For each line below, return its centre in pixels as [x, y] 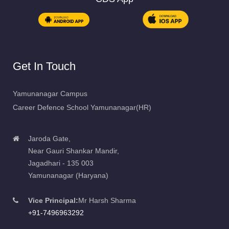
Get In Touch [44, 66]
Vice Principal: [53, 200]
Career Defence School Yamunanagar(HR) [82, 107]
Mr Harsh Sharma [107, 200]
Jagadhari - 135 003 [61, 163]
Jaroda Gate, [49, 138]
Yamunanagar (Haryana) [68, 175]
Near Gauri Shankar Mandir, [74, 151]
